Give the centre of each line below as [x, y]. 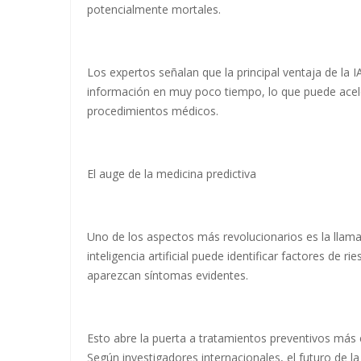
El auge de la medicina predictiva [172, 173]
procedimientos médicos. [153, 110]
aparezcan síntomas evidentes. [168, 275]
